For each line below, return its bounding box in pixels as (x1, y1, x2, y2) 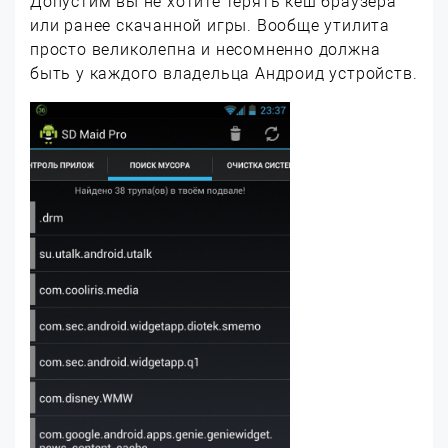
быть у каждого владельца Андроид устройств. (30, 64, 418, 83)
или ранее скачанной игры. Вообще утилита (30, 16, 390, 35)
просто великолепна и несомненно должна (30, 40, 381, 59)
